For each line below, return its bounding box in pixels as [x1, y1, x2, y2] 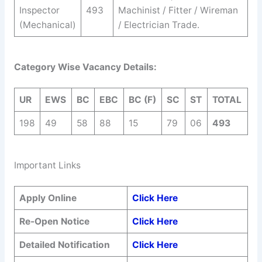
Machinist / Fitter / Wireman [118, 5, 238, 16]
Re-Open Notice [19, 216, 89, 227]
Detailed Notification [19, 239, 110, 251]
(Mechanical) [19, 19, 76, 31]
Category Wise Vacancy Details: [13, 61, 157, 73]
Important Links [13, 159, 81, 171]
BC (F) [128, 94, 156, 106]
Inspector [19, 5, 60, 16]
